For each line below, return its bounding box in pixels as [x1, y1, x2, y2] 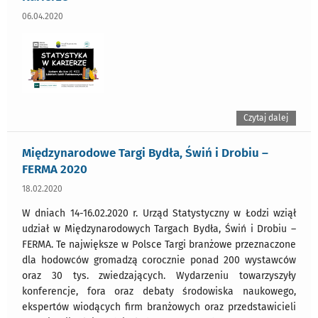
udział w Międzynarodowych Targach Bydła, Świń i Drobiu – [22, 222, 296, 235]
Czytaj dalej [243, 112, 289, 123]
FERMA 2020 [22, 161, 87, 176]
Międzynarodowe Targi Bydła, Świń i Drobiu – [22, 145, 268, 160]
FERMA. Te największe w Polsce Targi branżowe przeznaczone [22, 238, 296, 251]
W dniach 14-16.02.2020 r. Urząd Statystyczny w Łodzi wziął [22, 207, 296, 219]
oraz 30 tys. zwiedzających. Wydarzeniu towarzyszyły [22, 269, 296, 282]
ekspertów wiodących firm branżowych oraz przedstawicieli [22, 300, 296, 313]
